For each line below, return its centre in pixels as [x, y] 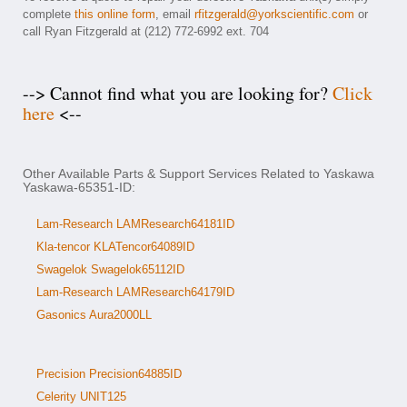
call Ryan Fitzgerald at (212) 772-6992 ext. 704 [146, 31]
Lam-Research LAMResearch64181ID [135, 224]
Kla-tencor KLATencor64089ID [115, 247]
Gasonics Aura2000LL [94, 315]
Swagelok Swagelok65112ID [110, 269]
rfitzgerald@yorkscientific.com [274, 14]
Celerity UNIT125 [81, 397]
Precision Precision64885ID [109, 374]
